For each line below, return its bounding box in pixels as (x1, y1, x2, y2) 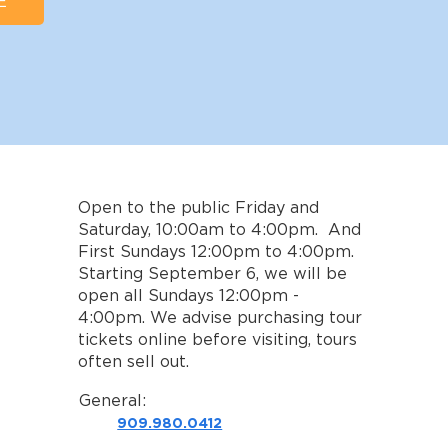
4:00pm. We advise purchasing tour (78, 308, 363, 327)
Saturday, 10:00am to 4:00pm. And (78, 220, 362, 239)
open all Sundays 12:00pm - (78, 286, 300, 305)
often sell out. (78, 352, 190, 371)
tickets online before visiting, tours (78, 330, 358, 349)
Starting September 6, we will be (78, 264, 348, 283)
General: (79, 393, 147, 409)
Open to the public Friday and (78, 198, 320, 217)
